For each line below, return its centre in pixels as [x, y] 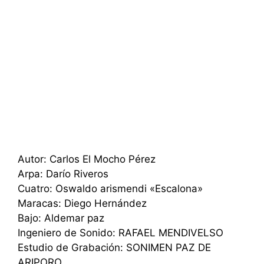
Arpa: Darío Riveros [63, 174]
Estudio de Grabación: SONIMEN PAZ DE [114, 247]
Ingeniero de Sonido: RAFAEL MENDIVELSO [121, 232]
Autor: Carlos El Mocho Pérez [87, 159]
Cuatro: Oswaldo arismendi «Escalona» [110, 188]
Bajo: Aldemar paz [61, 218]
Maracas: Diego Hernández [82, 203]
